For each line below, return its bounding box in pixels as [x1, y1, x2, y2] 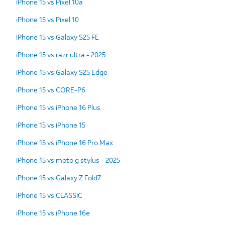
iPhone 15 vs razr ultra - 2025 [16, 49, 105, 59]
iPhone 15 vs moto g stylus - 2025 [16, 155, 120, 165]
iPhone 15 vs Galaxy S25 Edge [16, 67, 107, 77]
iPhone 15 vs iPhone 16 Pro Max [16, 137, 113, 147]
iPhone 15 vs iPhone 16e [16, 207, 90, 217]
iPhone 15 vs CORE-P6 [16, 84, 85, 94]
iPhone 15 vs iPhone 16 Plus [16, 102, 100, 112]
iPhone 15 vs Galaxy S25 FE [16, 32, 99, 42]
